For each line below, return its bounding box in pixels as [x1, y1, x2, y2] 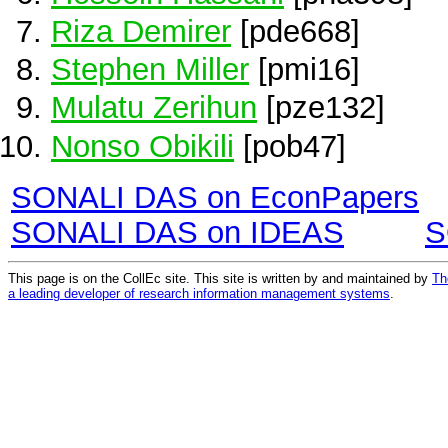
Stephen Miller [51, 52, 249, 87]
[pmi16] [249, 52, 360, 87]
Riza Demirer [51, 14, 231, 48]
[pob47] [234, 128, 346, 163]
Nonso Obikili [51, 128, 234, 163]
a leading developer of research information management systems [8, 285, 390, 301]
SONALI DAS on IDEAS [11, 214, 344, 249]
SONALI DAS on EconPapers [11, 179, 419, 214]
